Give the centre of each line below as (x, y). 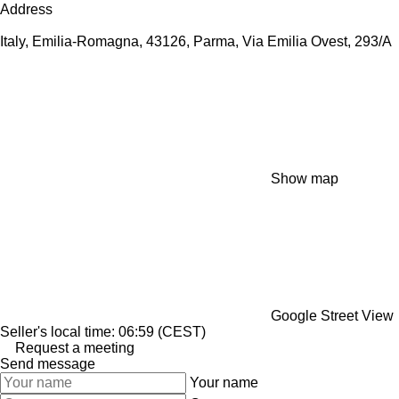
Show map (305, 178)
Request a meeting (75, 347)
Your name (224, 382)
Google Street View (332, 315)
